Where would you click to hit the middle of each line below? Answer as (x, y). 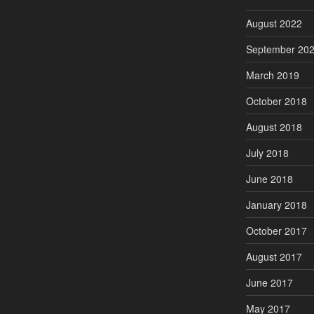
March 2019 (272, 75)
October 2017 (276, 230)
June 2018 (269, 178)
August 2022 (274, 23)
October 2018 (276, 101)
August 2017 (274, 256)
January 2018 (276, 204)
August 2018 (274, 127)
